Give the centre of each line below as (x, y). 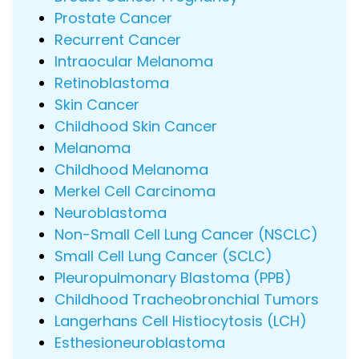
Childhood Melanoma (131, 169)
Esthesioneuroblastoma (140, 343)
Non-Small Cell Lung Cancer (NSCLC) (186, 234)
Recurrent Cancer (118, 40)
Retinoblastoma (112, 83)
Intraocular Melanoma (134, 61)
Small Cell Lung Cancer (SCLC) (163, 256)
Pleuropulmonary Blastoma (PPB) (173, 278)
